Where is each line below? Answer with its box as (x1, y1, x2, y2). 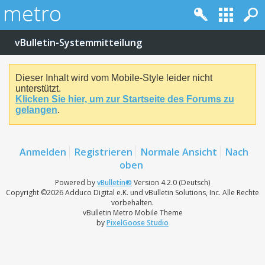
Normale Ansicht (141, 145, 217, 159)
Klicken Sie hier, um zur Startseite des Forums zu (15, 94, 234, 105)
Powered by (55, 177, 97, 188)
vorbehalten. (111, 197, 154, 208)
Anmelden (20, 145, 66, 159)
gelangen (15, 105, 57, 115)
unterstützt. (15, 83, 61, 94)
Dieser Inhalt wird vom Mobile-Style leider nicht (15, 73, 212, 83)
